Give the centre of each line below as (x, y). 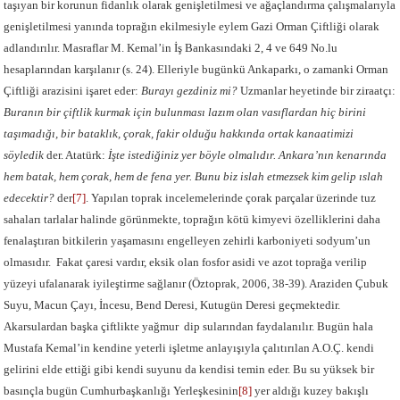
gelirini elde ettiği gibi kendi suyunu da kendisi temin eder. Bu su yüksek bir (189, 369)
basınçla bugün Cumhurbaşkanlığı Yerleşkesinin (121, 391)
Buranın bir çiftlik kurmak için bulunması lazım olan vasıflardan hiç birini (185, 112)
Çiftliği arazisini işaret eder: (73, 91)
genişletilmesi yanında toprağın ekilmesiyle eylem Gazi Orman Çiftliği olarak (192, 26)
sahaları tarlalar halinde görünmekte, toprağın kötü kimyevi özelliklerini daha (192, 219)
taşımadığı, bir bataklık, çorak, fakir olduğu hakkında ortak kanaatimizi (179, 133)
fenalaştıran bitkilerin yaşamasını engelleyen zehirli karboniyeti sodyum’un (187, 241)
